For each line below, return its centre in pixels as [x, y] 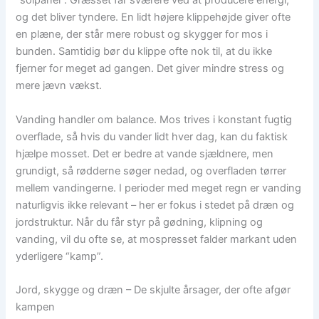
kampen [36, 307]
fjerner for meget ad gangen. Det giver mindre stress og [150, 69]
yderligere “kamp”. [60, 256]
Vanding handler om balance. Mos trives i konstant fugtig [154, 119]
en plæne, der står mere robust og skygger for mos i [142, 35]
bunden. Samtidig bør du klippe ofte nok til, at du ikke [144, 52]
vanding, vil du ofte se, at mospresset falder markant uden [157, 239]
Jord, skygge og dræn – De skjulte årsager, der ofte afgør [153, 290]
